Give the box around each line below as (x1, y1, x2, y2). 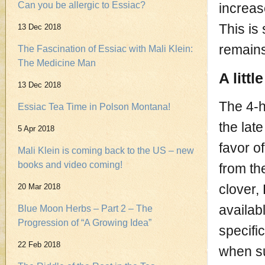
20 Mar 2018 (18, 182, 60, 191)
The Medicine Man (18, 58, 96, 68)
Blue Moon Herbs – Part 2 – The (18, 203, 153, 214)
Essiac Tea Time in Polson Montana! (18, 102, 170, 112)
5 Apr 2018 (18, 124, 54, 133)
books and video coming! (18, 160, 122, 170)
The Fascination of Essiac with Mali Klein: (18, 44, 193, 54)
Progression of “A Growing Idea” (18, 218, 151, 228)
